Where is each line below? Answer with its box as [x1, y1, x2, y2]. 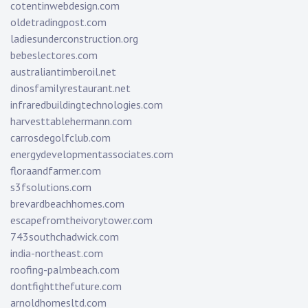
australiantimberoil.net [10, 65, 116, 79]
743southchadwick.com [10, 230, 119, 244]
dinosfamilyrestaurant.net [10, 81, 131, 96]
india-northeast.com [10, 246, 103, 261]
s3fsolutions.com [10, 180, 91, 195]
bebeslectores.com [10, 48, 98, 63]
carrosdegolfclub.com [10, 131, 111, 145]
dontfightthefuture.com [10, 279, 122, 294]
